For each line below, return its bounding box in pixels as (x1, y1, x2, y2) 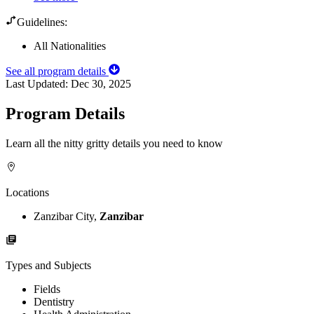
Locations (6, 186, 49, 198)
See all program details (6, 65, 109, 78)
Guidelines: (17, 16, 67, 29)
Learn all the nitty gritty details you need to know (6, 137, 223, 149)
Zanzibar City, (34, 210, 100, 222)
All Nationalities (34, 40, 106, 53)
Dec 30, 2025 (71, 78, 131, 90)
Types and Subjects (6, 259, 91, 271)
